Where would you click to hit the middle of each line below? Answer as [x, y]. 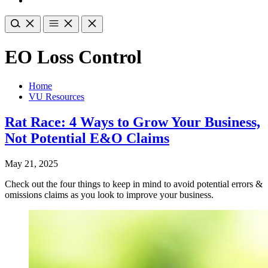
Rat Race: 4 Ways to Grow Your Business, [133, 122]
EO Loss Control [73, 57]
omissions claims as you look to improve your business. [109, 195]
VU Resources [57, 97]
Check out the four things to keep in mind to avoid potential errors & [134, 184]
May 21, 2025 [31, 164]
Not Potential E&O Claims [87, 138]
